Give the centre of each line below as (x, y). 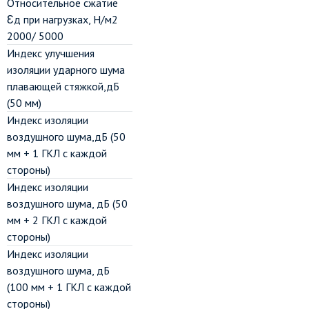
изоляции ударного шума (66, 70)
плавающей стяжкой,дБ (63, 86)
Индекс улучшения (51, 53)
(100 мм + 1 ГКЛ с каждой (69, 287)
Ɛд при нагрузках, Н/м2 (62, 19)
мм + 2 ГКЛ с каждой (57, 220)
